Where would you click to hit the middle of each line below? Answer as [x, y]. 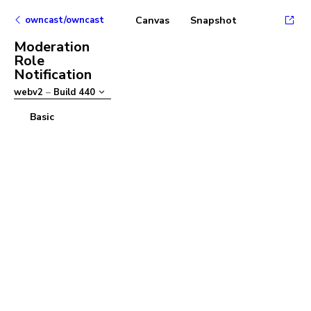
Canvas [152, 20]
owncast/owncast [64, 20]
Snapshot [213, 20]
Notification [53, 75]
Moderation [52, 47]
